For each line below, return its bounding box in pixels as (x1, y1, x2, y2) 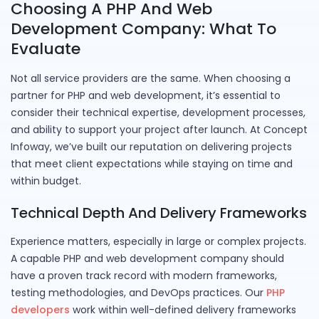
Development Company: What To (11, 18, 276, 41)
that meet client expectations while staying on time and (11, 157, 293, 172)
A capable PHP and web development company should (11, 251, 284, 266)
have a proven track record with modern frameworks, (11, 268, 277, 283)
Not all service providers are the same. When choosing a (11, 71, 291, 86)
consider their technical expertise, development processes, (11, 105, 305, 120)
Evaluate (11, 38, 80, 61)
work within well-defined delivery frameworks (70, 303, 296, 318)
